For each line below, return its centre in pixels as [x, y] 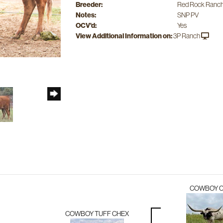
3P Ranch [186, 36]
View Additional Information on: [124, 36]
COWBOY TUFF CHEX [97, 213]
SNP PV [188, 15]
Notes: [86, 15]
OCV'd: [86, 26]
